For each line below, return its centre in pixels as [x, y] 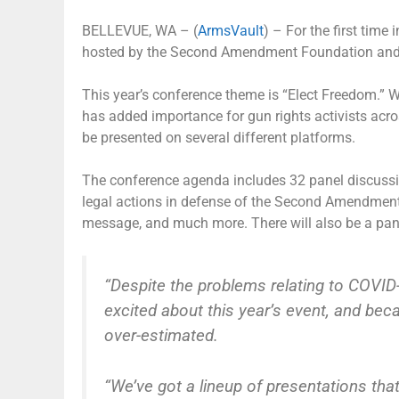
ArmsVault [231, 30]
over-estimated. [161, 335]
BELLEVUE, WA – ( [140, 30]
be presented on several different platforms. [219, 137]
